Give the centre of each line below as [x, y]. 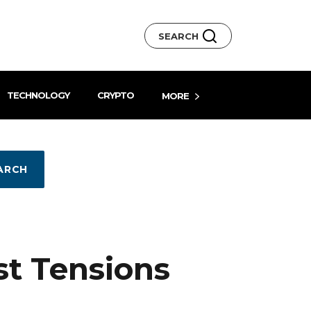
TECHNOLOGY [38, 95]
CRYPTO [115, 95]
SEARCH [180, 36]
